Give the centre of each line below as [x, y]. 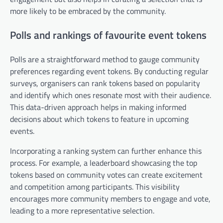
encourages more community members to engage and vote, [110, 198]
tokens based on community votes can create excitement [106, 174]
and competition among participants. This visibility [95, 186]
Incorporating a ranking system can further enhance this [106, 151]
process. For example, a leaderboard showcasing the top [104, 163]
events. [22, 131]
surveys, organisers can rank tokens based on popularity [105, 83]
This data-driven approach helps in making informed [98, 107]
